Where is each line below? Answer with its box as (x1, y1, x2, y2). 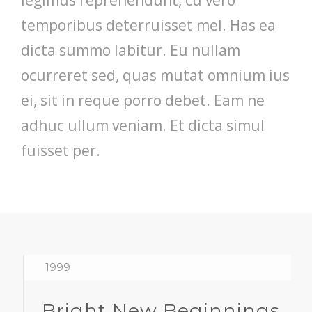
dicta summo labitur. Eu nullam (21, 40, 240, 60)
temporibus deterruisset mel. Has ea (21, 15, 276, 35)
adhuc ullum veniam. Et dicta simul (21, 115, 265, 135)
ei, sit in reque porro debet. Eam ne (21, 90, 265, 110)
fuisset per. (21, 140, 100, 160)
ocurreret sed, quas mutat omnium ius (21, 65, 290, 85)
